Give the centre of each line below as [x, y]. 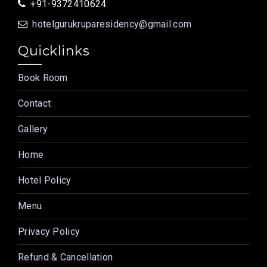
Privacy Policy [49, 232]
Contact [35, 103]
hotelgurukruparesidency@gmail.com [112, 24]
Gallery [33, 129]
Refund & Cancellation [66, 257]
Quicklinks [54, 51]
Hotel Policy [45, 180]
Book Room [43, 78]
